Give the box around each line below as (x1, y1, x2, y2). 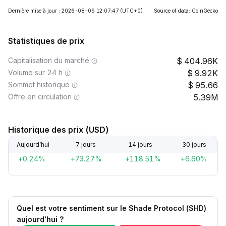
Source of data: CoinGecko (154, 8, 218, 14)
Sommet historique (8, 80, 70, 89)
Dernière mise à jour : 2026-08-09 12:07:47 (8, 8, 119, 14)
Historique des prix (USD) (8, 125, 109, 135)
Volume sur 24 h (8, 68, 63, 77)
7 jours (76, 141, 96, 148)
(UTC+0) (120, 8, 143, 14)
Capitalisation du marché (8, 56, 89, 65)
